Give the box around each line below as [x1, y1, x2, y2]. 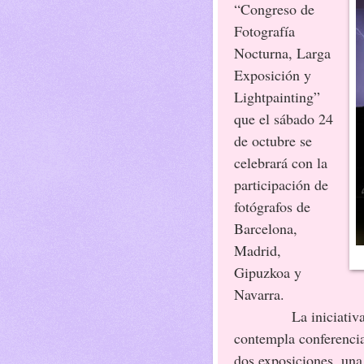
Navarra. [234, 284, 284, 304]
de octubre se [234, 130, 312, 150]
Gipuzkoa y [234, 262, 301, 282]
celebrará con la [234, 152, 327, 172]
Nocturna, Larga [234, 42, 331, 63]
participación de [234, 174, 328, 194]
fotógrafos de [234, 196, 310, 216]
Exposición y [234, 64, 311, 84]
